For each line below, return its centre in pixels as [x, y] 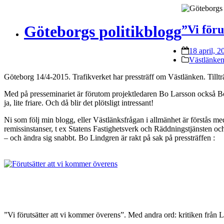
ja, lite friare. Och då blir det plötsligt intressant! [79, 102]
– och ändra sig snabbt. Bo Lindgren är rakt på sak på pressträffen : [109, 137]
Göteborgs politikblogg [103, 32]
